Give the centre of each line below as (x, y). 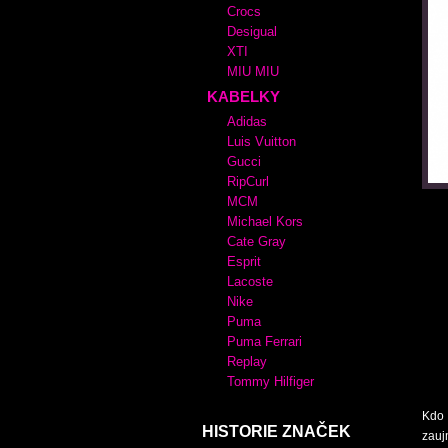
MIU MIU (253, 71)
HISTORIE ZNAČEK (276, 431)
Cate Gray (256, 241)
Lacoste (250, 281)
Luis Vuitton (261, 141)
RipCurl (248, 181)
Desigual (252, 31)
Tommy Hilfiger (270, 381)
